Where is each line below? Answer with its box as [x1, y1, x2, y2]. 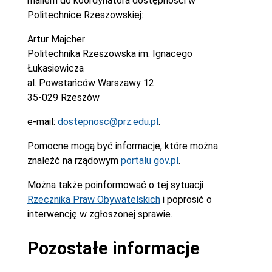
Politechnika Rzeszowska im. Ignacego [27, 47, 192, 59]
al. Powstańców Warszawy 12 [27, 76, 154, 89]
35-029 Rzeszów [27, 91, 100, 103]
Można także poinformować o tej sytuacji [27, 178, 203, 191]
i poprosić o [160, 193, 212, 205]
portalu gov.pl [120, 154, 178, 166]
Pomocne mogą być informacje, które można [27, 140, 218, 152]
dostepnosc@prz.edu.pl [57, 115, 158, 127]
